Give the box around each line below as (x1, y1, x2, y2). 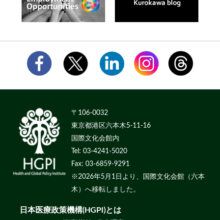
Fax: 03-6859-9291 (71, 160, 130, 168)
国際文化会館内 (71, 135, 120, 142)
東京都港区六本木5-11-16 (71, 122, 151, 130)
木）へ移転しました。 (71, 186, 140, 193)
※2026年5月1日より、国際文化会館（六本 (71, 173, 205, 181)
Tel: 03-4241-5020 (71, 147, 128, 155)
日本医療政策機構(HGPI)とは (20, 206, 122, 215)
